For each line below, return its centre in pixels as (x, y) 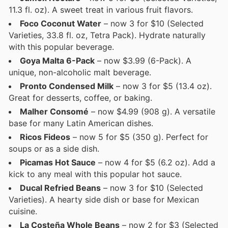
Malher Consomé (54, 112)
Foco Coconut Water (61, 24)
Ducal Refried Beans (60, 188)
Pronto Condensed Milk (67, 86)
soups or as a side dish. (54, 149)
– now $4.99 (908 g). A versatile (152, 112)
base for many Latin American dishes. (81, 123)
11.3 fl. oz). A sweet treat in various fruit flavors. (101, 10)
